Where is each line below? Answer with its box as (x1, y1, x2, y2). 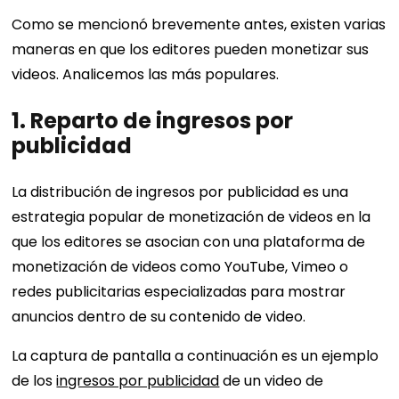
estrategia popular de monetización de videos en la (12, 207, 371, 228)
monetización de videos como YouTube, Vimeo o (12, 256, 349, 278)
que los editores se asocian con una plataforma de (12, 232, 366, 253)
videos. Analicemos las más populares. (12, 64, 280, 85)
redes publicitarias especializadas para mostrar (12, 281, 346, 303)
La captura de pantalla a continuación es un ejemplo (12, 346, 379, 367)
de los (12, 370, 57, 392)
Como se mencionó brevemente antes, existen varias (12, 14, 387, 36)
